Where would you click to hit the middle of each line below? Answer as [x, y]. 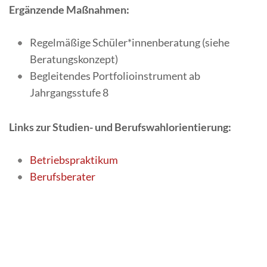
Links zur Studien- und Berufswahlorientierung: [120, 127]
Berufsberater [63, 177]
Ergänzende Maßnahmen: [69, 10]
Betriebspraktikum [74, 160]
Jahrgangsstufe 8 [69, 93]
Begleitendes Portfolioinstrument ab [115, 76]
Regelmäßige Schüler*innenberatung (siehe [130, 43]
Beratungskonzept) [74, 59]
